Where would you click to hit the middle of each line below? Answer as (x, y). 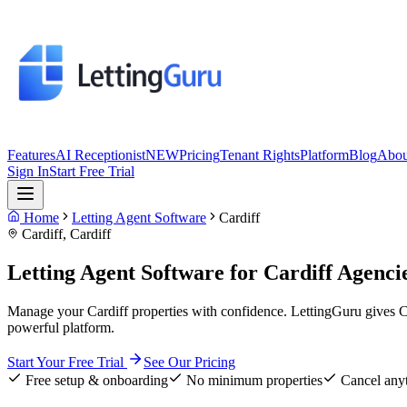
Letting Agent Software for (135, 272)
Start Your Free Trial (67, 362)
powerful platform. (61, 327)
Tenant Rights (260, 155)
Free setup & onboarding (95, 380)
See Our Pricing (189, 362)
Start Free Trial (92, 171)
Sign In (28, 171)
